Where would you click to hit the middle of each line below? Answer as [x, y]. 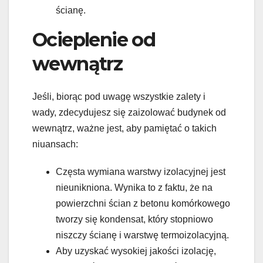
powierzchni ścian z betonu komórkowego [143, 204]
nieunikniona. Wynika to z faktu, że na [134, 188]
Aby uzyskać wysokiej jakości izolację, [136, 251]
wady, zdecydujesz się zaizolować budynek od [129, 113]
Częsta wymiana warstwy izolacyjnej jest [141, 172]
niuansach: [55, 144]
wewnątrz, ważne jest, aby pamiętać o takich [124, 129]
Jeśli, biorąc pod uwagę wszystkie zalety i [119, 97]
